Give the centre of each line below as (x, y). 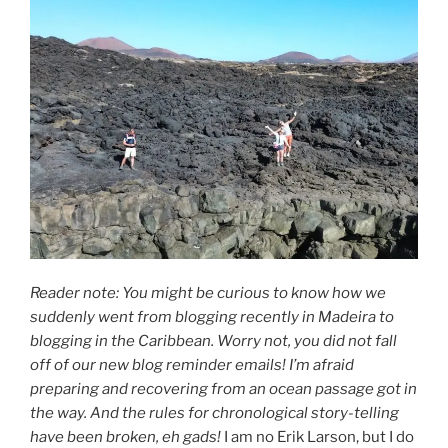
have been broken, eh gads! (127, 436)
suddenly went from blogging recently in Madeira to (212, 316)
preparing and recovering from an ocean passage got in (223, 388)
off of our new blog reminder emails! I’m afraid (192, 364)
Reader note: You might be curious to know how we (208, 292)
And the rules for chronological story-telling (244, 412)
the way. (60, 412)
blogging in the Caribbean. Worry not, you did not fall (213, 340)
